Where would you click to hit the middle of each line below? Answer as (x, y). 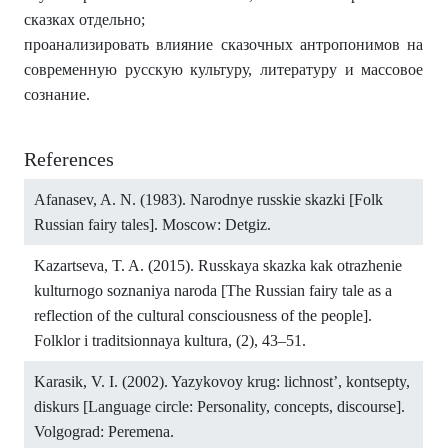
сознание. (57, 95)
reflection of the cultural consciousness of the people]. (203, 316)
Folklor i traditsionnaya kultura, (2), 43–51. (170, 341)
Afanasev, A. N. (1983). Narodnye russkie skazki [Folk (208, 200)
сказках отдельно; (84, 20)
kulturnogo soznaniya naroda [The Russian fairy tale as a (213, 291)
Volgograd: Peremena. (104, 432)
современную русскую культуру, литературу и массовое (224, 70)
